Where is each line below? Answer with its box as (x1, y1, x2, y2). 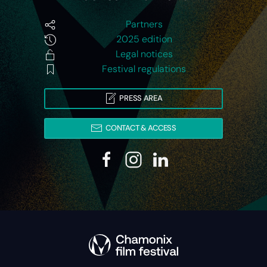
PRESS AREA (119, 93, 163, 104)
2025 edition (116, 32, 172, 45)
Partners (125, 17, 163, 30)
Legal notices (115, 47, 173, 60)
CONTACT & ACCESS (105, 123, 176, 133)
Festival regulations (102, 62, 186, 75)
